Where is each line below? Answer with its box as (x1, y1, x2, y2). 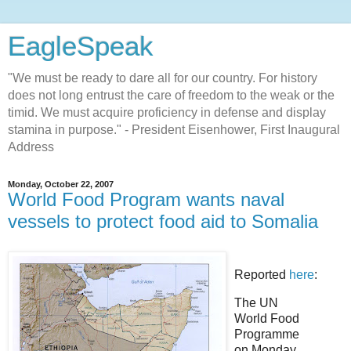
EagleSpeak (8, 31, 154, 61)
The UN (234, 295, 278, 309)
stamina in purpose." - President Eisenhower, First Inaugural (8, 123, 340, 136)
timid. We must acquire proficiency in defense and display (8, 106, 326, 119)
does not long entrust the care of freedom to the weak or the (8, 89, 335, 102)
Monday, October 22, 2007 (8, 179, 114, 189)
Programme (234, 327, 299, 341)
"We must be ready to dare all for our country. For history (8, 71, 317, 85)
